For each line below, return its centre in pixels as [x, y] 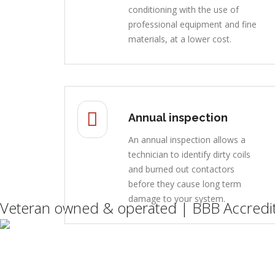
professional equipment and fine [192, 24]
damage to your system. [176, 198]
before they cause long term [184, 184]
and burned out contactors [181, 169]
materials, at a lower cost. [180, 39]
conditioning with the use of [183, 9]
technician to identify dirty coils [189, 154]
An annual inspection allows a [187, 139]
